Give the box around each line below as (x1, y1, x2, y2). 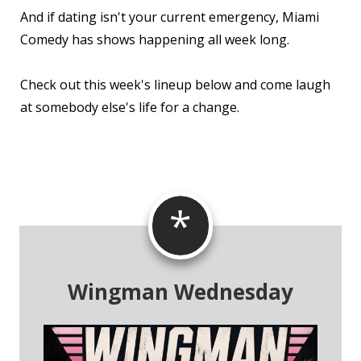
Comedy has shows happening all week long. (20, 30, 289, 48)
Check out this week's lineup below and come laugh (20, 75, 330, 93)
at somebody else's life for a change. (20, 98, 239, 116)
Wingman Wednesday (68, 276, 293, 306)
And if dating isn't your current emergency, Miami (20, 7, 319, 26)
